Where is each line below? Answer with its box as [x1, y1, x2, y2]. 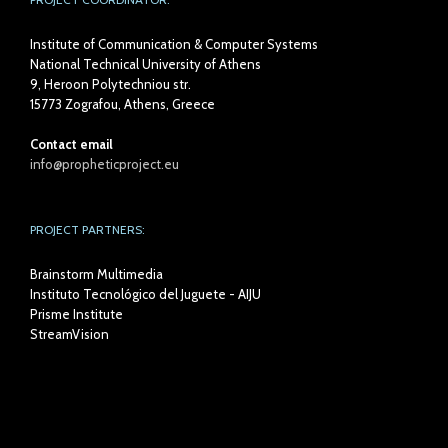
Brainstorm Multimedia [30, 265, 163, 282]
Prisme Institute [30, 305, 123, 322]
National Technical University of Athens [30, 55, 261, 72]
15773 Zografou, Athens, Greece [30, 95, 215, 112]
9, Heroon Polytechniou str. [30, 75, 191, 92]
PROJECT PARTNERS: [30, 221, 145, 237]
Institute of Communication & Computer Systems [30, 35, 318, 52]
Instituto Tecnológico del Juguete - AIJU [30, 285, 261, 302]
